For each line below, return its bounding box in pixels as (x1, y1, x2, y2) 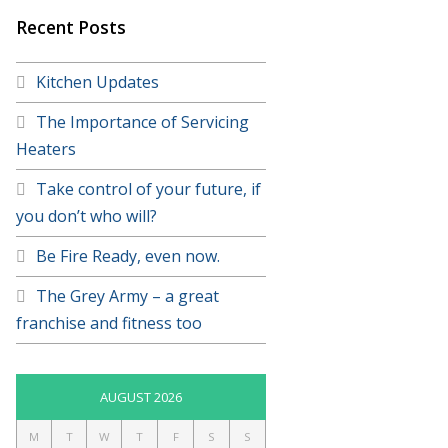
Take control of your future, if (36, 177, 261, 200)
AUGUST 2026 (100, 387, 182, 406)
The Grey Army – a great (36, 284, 219, 307)
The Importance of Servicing (36, 110, 249, 133)
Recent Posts (16, 15, 126, 39)
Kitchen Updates (36, 70, 159, 93)
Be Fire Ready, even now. (36, 244, 220, 267)
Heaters (16, 137, 76, 160)
